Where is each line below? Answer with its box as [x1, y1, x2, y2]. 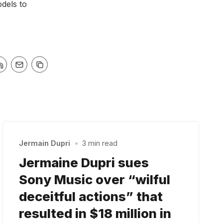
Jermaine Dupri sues [19, 155, 149, 171]
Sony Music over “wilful [19, 172, 171, 188]
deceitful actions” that [19, 189, 163, 205]
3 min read [82, 139, 117, 148]
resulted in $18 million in [19, 206, 172, 222]
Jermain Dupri [19, 139, 71, 148]
